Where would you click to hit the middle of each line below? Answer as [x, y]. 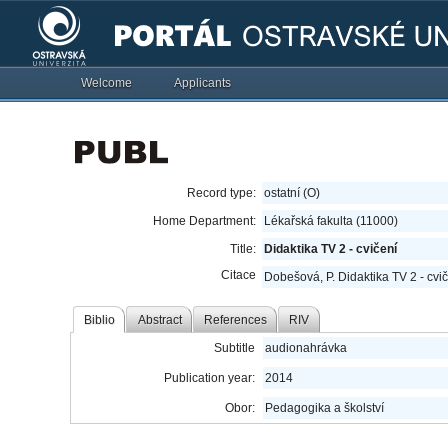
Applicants [202, 83]
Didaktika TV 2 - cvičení [330, 249]
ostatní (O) [292, 193]
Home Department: [204, 221]
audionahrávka [306, 348]
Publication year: [209, 378]
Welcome [106, 83]
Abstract [159, 319]
